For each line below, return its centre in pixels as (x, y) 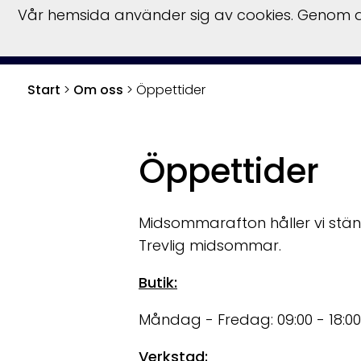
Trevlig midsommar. (210, 246)
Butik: (158, 283)
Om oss (98, 90)
